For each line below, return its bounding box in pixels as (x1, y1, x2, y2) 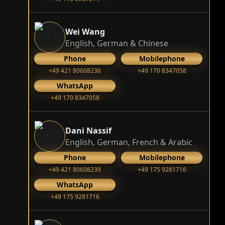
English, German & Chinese (65, 37, 168, 49)
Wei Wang (65, 26, 105, 37)
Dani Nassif (65, 125, 111, 136)
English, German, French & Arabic (65, 136, 192, 148)
